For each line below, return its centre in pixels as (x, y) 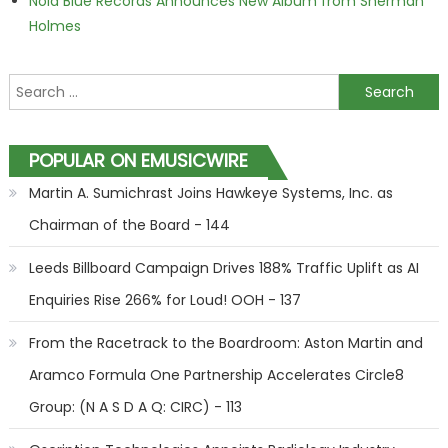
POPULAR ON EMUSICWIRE (138, 160)
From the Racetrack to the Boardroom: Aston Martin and (225, 343)
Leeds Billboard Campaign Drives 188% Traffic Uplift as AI (223, 268)
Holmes (54, 26)
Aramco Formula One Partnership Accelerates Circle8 (216, 375)
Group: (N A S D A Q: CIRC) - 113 (135, 407)
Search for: (46, 86)
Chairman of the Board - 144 (129, 225)
